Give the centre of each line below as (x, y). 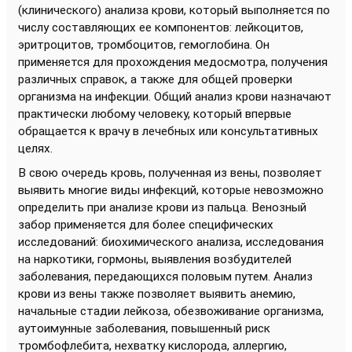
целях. (35, 148)
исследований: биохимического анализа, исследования (171, 242)
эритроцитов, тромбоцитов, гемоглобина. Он (144, 45)
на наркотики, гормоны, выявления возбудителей (155, 259)
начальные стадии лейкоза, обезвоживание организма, (171, 311)
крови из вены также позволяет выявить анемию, (157, 294)
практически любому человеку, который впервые (155, 114)
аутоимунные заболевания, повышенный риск (144, 328)
